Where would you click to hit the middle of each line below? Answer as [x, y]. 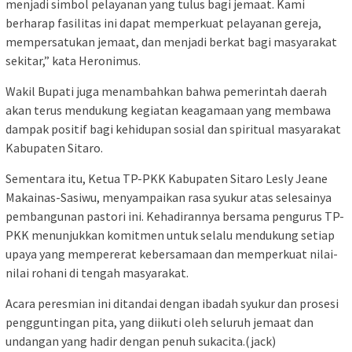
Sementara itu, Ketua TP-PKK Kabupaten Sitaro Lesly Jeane [167, 179]
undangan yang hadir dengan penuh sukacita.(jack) [141, 341]
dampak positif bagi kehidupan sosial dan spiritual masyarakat [173, 129]
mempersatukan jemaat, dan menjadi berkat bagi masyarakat [171, 42]
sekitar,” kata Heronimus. [73, 61]
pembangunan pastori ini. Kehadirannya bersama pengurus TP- [175, 216]
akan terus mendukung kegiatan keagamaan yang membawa [168, 110]
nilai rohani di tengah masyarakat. [97, 273]
